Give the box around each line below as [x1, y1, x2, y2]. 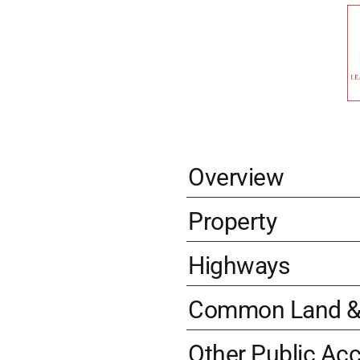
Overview [188, 163, 284, 191]
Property [188, 207, 277, 235]
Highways [188, 252, 290, 280]
